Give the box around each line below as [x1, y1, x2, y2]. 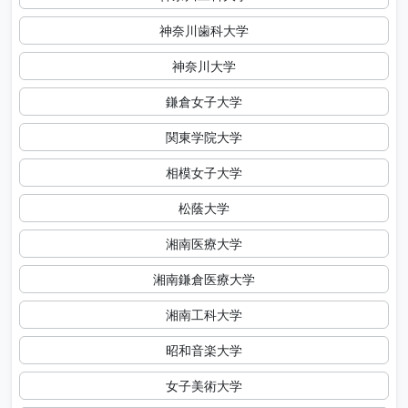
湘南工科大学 [166, 306, 242, 324]
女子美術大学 [166, 377, 242, 395]
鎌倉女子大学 [166, 93, 242, 111]
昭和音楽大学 [166, 342, 242, 360]
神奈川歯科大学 [159, 22, 249, 40]
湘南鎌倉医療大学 [153, 270, 255, 289]
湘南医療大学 [166, 235, 242, 253]
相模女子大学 [166, 164, 242, 182]
